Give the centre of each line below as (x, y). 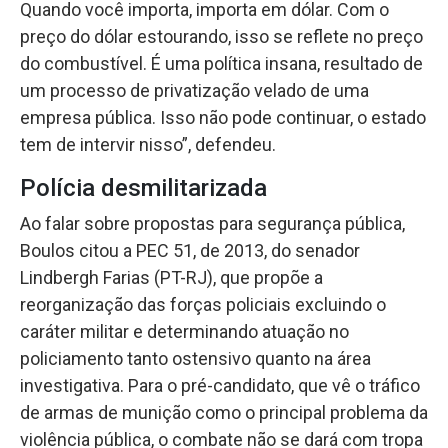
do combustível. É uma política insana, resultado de (221, 63)
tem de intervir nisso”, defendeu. (148, 144)
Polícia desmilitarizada (143, 187)
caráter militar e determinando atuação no (184, 331)
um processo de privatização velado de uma (194, 90)
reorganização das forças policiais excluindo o (203, 304)
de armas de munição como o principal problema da (224, 412)
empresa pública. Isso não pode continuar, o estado (223, 117)
